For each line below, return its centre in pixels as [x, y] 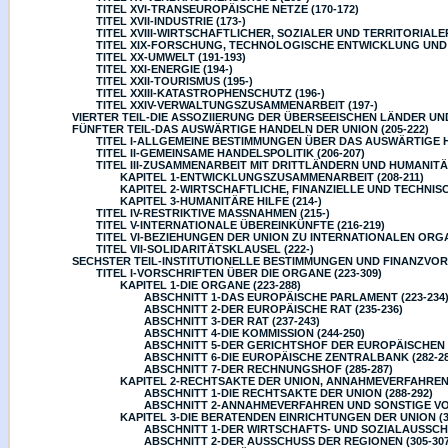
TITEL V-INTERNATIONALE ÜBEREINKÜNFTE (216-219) [240, 225]
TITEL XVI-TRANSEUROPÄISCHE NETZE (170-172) [227, 9]
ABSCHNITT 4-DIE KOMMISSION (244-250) [254, 333]
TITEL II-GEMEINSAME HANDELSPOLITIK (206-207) [230, 153]
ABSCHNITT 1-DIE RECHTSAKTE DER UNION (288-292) [288, 393]
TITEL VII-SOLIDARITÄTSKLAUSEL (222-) [205, 249]
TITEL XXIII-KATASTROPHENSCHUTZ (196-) [210, 93]
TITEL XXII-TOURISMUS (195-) [174, 81]
